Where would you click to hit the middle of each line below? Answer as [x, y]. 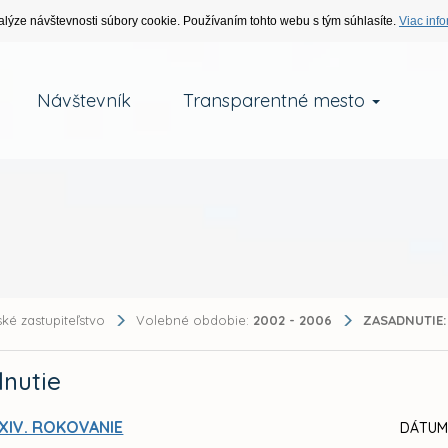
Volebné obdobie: [195, 319]
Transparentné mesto [276, 100]
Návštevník [83, 100]
